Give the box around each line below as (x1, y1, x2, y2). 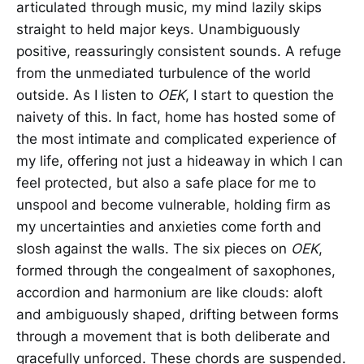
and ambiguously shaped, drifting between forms (16, 305, 339, 323)
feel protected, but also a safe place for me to (16, 174, 316, 191)
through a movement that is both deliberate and (16, 327, 331, 344)
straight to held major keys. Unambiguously (16, 20, 300, 37)
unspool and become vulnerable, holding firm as (16, 196, 331, 213)
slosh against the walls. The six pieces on (16, 240, 291, 257)
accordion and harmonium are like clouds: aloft (16, 284, 323, 301)
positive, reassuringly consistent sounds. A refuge (16, 42, 341, 59)
